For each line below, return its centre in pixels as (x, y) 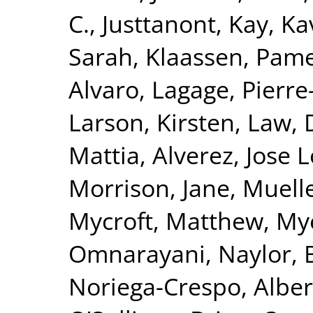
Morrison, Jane (149, 187)
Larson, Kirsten (152, 122)
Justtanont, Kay (185, 23)
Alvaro (104, 89)
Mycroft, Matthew (166, 220)
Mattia (104, 154)
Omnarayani (137, 253)
